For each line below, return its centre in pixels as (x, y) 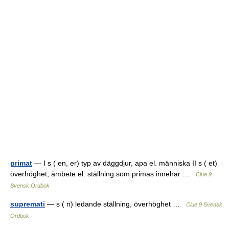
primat (21, 163)
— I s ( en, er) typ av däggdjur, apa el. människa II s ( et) (125, 163)
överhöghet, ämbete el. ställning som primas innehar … (103, 174)
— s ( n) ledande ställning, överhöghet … (116, 204)
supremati (28, 204)
